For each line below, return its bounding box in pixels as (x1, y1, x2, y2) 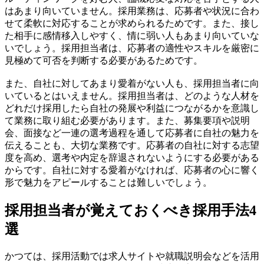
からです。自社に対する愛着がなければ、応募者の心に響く (5, 164, 259, 175)
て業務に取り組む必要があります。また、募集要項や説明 (5, 115, 250, 126)
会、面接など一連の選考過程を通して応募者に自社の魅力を (5, 127, 259, 138)
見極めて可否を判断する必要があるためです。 (5, 55, 203, 65)
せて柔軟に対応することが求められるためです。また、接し (5, 18, 259, 28)
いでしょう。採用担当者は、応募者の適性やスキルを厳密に (5, 42, 259, 53)
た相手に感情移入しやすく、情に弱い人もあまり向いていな (5, 30, 259, 41)
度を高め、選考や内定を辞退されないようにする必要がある (5, 152, 259, 163)
